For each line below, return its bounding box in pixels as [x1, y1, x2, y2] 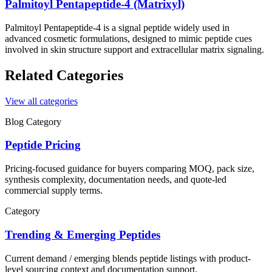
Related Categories [5, 67, 123, 83]
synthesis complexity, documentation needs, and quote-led [5, 174, 226, 185]
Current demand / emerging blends [5, 253, 137, 263]
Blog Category [5, 116, 61, 127]
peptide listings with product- [137, 253, 251, 263]
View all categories [5, 95, 78, 106]
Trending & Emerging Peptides [5, 228, 160, 241]
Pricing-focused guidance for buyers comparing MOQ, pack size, [5, 163, 254, 174]
